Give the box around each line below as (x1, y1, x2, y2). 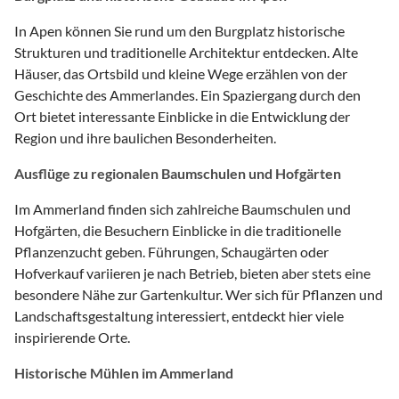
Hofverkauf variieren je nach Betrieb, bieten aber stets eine (14, 264, 370, 281)
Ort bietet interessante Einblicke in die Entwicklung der (14, 107, 350, 125)
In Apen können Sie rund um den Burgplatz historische (14, 21, 345, 39)
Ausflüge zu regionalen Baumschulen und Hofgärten (14, 164, 341, 182)
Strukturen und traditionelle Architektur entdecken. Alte (14, 43, 358, 61)
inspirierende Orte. (14, 328, 130, 346)
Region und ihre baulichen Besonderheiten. (14, 128, 276, 146)
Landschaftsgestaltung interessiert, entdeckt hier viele (14, 306, 344, 324)
